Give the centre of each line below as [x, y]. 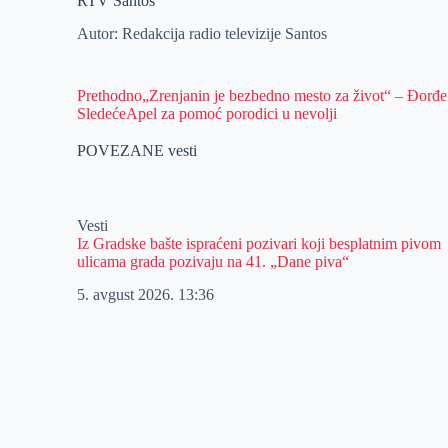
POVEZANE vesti [137, 150]
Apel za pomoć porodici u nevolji [232, 113]
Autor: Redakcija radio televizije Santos [202, 33]
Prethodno [110, 95]
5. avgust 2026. [128, 294]
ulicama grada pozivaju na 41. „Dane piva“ [213, 261]
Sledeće [102, 113]
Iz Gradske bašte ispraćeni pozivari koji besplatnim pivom [259, 243]
